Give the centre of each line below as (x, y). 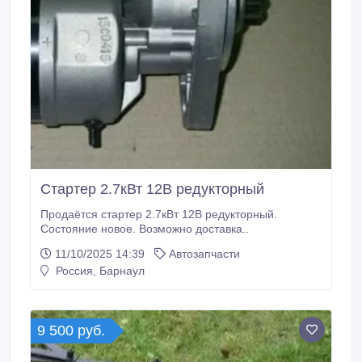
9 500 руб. (71, 330)
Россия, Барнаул (99, 271)
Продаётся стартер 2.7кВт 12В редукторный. (159, 214)
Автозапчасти (204, 254)
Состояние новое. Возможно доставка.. (145, 229)
